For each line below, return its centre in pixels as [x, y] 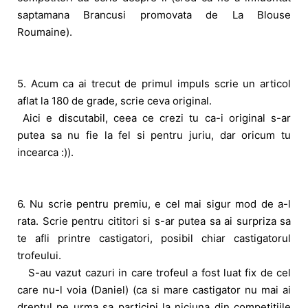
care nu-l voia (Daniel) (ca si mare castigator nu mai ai [154, 289]
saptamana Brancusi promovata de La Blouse [154, 14]
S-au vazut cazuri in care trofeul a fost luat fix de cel [154, 272]
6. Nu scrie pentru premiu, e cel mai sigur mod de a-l [154, 203]
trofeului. [39, 255]
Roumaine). [45, 32]
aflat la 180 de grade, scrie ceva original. [114, 100]
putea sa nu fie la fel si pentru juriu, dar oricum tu [154, 135]
